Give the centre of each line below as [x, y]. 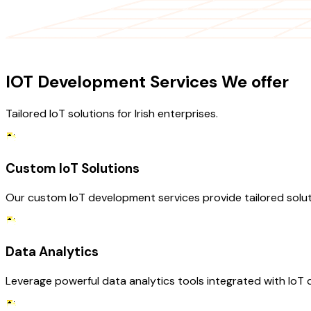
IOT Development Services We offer [147, 82]
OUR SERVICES [42, 50]
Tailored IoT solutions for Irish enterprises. [112, 114]
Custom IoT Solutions [73, 168]
